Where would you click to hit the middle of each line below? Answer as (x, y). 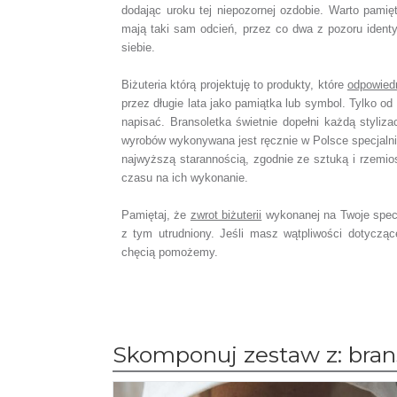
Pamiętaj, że (156, 215)
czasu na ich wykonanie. (185, 178)
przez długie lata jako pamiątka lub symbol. (235, 103)
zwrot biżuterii (226, 215)
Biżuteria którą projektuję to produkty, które (234, 85)
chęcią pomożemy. (170, 252)
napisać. (146, 122)
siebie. (138, 47)
